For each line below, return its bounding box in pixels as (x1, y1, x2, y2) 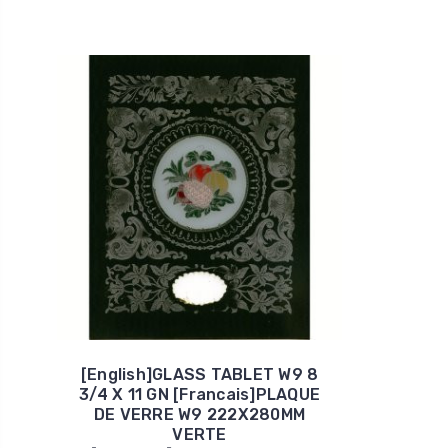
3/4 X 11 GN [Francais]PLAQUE (79, 384, 320, 404)
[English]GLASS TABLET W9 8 (80, 364, 319, 384)
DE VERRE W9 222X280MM (93, 404, 306, 424)
